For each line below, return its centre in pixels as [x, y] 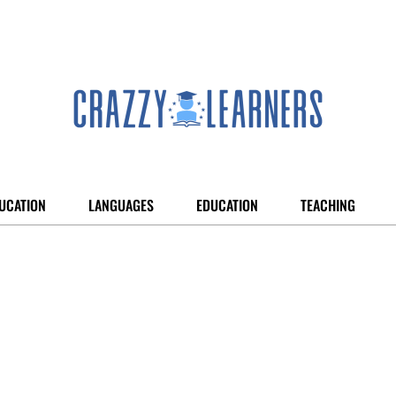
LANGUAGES [121, 205]
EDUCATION [227, 205]
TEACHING [328, 205]
